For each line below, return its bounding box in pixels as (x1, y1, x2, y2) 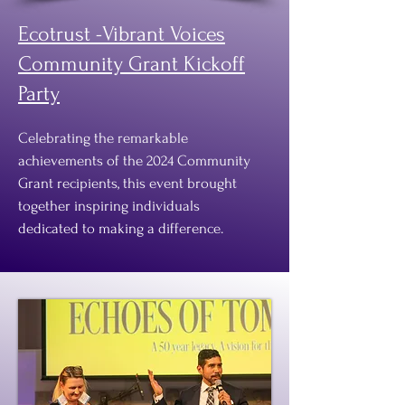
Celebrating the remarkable (18, 129, 188, 146)
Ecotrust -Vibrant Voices (18, 22, 225, 46)
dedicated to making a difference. (18, 220, 223, 237)
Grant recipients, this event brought (18, 174, 237, 192)
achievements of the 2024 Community (18, 152, 250, 169)
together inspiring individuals (18, 197, 200, 214)
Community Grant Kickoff (18, 52, 245, 76)
